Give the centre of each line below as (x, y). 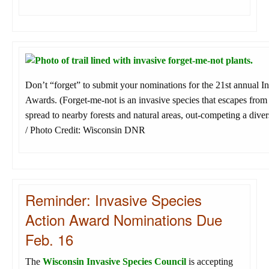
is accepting (210, 262)
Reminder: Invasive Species (113, 200)
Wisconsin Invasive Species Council (114, 262)
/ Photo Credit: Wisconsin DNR (85, 130)
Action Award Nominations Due (124, 220)
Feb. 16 (49, 240)
